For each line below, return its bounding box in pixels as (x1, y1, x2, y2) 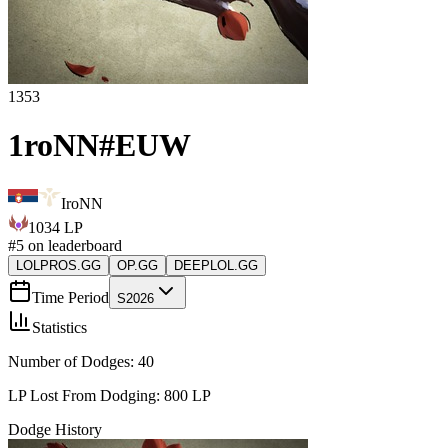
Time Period (32, 288, 109, 306)
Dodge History (8, 420, 102, 438)
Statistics (32, 318, 87, 336)
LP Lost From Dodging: (8, 386, 164, 404)
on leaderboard (24, 236, 122, 254)
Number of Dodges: (8, 352, 138, 370)
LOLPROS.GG (16, 257, 101, 273)
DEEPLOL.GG (174, 257, 258, 273)
